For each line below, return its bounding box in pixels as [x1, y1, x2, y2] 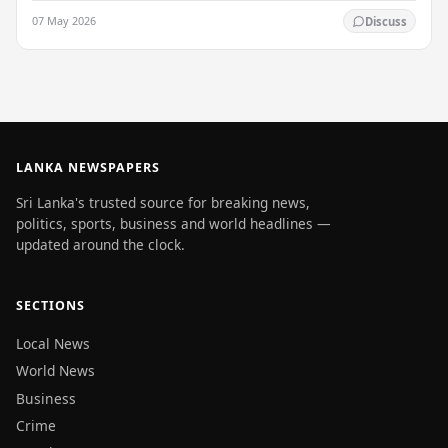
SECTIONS [16, 297, 85, 315]
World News [16, 361, 95, 381]
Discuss [364, 13, 407, 29]
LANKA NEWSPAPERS [16, 159, 160, 177]
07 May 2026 [32, 13, 97, 29]
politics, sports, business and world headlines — [16, 213, 331, 233]
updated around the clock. [16, 234, 185, 254]
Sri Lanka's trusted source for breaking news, [16, 192, 310, 212]
